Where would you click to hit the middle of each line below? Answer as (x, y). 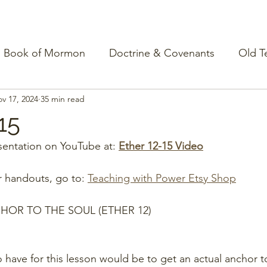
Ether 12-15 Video (161, 146)
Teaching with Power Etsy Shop (162, 178)
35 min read (63, 99)
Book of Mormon (44, 53)
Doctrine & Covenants (162, 53)
